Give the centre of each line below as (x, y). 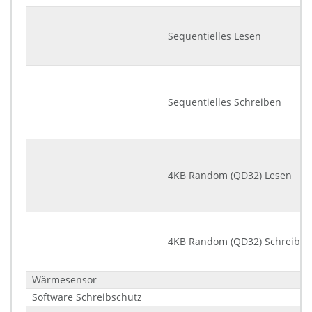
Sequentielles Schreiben (225, 102)
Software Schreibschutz (87, 297)
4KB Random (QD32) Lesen (230, 175)
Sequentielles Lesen (214, 36)
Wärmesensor (64, 280)
